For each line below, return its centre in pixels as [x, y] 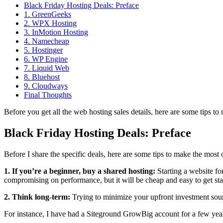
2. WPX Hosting [50, 23]
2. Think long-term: [38, 197]
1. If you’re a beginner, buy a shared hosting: [81, 171]
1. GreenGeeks [48, 14]
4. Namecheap [47, 41]
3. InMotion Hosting [56, 32]
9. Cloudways [46, 86]
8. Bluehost [42, 77]
